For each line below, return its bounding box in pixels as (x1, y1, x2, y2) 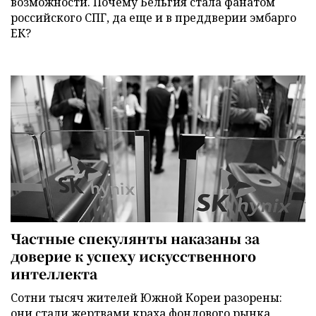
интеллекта (11, 263, 97, 283)
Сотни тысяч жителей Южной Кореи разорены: (11, 289, 282, 305)
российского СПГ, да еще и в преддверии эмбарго (11, 10, 296, 26)
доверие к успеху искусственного (11, 245, 256, 265)
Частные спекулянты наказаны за (11, 228, 260, 248)
